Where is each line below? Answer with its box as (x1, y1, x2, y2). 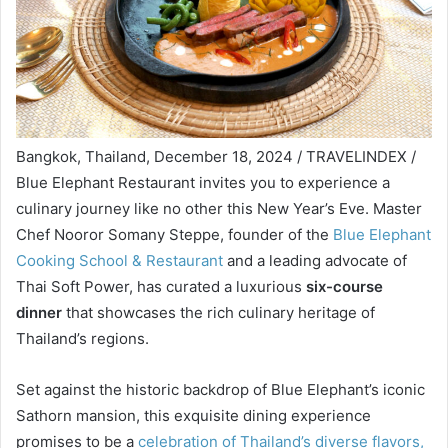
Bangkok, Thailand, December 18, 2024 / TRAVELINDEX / (16, 146, 416, 166)
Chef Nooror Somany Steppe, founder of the (16, 224, 333, 244)
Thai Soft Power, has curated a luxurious (16, 276, 306, 296)
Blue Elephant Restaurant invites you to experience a (16, 172, 390, 192)
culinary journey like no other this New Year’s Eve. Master (16, 198, 422, 218)
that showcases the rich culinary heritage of (62, 302, 375, 322)
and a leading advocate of (223, 250, 407, 270)
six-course (306, 276, 383, 296)
